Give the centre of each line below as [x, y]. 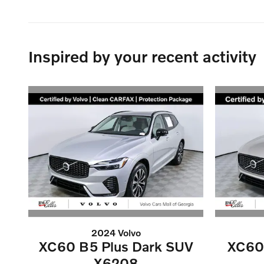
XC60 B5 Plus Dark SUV [116, 247]
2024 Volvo [116, 233]
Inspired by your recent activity [142, 56]
